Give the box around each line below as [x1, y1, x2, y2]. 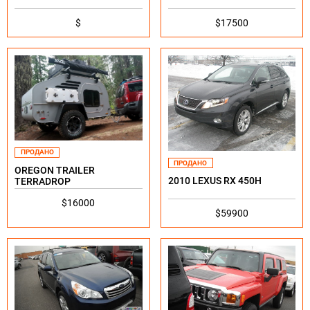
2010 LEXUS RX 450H [167, 175, 262, 187]
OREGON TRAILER [15, 164, 95, 176]
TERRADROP [15, 175, 71, 187]
